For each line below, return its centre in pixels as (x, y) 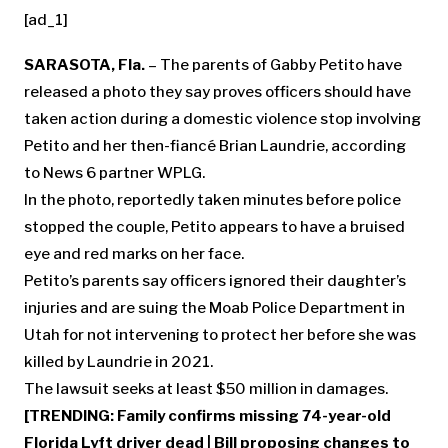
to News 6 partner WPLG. (114, 173)
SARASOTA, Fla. (84, 65)
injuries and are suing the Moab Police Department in (214, 308)
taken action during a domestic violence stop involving (222, 119)
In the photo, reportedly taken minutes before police (212, 200)
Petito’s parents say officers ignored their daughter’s (215, 281)
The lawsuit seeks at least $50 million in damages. (206, 389)
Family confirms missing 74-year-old (254, 416)
